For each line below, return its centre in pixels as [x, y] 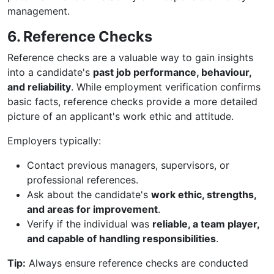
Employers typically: [54, 141]
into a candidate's [50, 72]
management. [39, 11]
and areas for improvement [92, 209]
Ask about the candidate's [89, 194]
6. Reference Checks [80, 36]
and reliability [39, 87]
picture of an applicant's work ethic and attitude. [120, 116]
